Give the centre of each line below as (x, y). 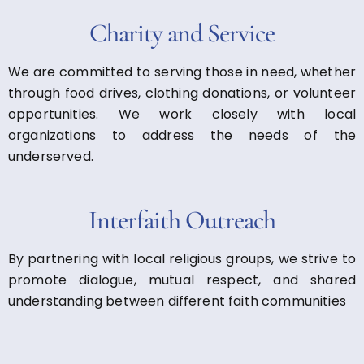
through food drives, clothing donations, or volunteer (182, 93)
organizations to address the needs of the (182, 135)
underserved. (51, 156)
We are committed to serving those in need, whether (182, 71)
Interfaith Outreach (182, 219)
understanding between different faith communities (177, 301)
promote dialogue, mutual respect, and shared (182, 279)
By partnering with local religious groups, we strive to (182, 258)
